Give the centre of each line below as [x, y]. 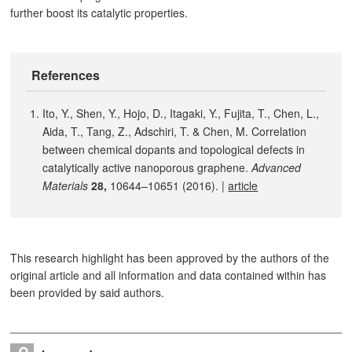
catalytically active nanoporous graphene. [147, 168]
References [65, 75]
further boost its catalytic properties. [99, 12]
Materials [66, 186]
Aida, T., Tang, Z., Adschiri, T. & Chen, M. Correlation [175, 132]
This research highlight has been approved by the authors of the [170, 258]
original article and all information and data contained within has [169, 275]
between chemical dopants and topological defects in [174, 150]
